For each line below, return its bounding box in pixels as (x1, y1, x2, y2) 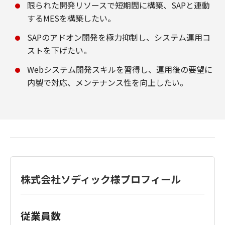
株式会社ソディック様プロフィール (21, 172, 181, 186)
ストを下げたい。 (27, 44, 91, 56)
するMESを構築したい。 (27, 12, 116, 24)
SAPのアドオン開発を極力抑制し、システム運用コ (27, 31, 210, 43)
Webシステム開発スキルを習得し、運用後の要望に (27, 63, 212, 75)
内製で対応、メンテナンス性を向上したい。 (27, 76, 188, 88)
